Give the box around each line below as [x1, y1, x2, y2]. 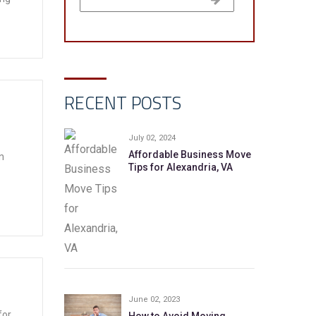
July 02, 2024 [128, 133, 176, 142]
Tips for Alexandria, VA [128, 162, 233, 173]
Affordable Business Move [128, 149, 251, 160]
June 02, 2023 [128, 295, 180, 304]
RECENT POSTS [63, 90, 181, 116]
